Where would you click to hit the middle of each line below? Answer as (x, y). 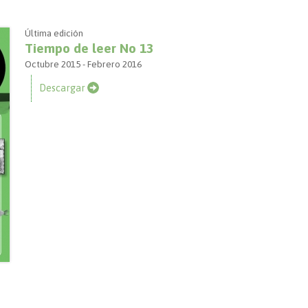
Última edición (54, 33)
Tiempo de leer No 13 (89, 48)
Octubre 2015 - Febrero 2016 (84, 64)
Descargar (63, 88)
